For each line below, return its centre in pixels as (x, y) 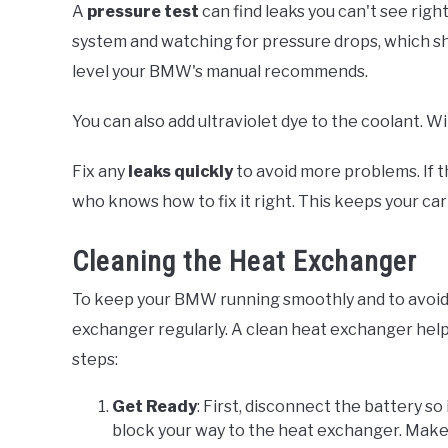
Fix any (100, 172)
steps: (95, 359)
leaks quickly (180, 172)
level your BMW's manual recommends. (220, 72)
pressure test (143, 12)
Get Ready (154, 406)
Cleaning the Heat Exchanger (244, 261)
